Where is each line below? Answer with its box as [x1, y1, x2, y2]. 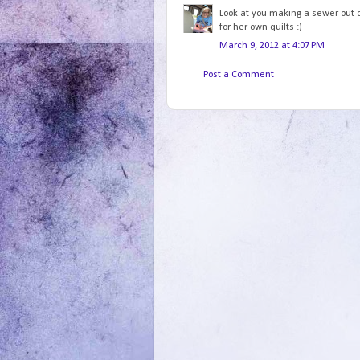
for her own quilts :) [219, 22, 302, 32]
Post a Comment [203, 69, 274, 80]
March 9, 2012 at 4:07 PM [219, 41, 325, 51]
